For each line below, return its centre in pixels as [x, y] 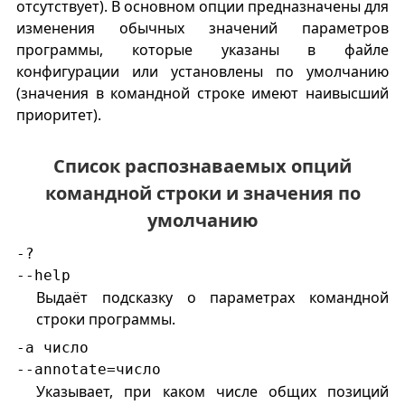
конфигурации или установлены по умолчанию [202, 72]
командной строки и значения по [202, 193]
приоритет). [58, 115]
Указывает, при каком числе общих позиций [213, 392]
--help [43, 276]
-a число [52, 348]
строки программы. [106, 320]
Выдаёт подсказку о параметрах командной [213, 298]
